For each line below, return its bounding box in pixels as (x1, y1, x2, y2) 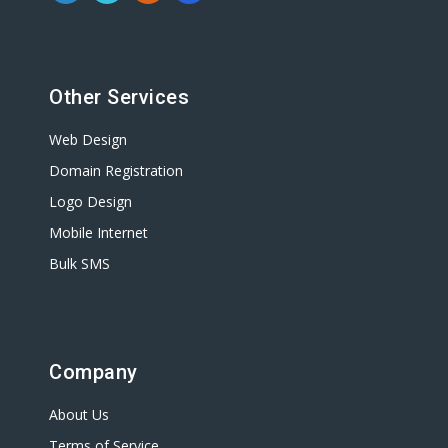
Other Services (49, 84, 189, 109)
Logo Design (49, 191, 132, 211)
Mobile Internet (49, 222, 148, 242)
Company (49, 359, 138, 384)
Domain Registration (49, 160, 183, 180)
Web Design (49, 129, 127, 149)
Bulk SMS (49, 253, 110, 273)
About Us (49, 404, 109, 424)
